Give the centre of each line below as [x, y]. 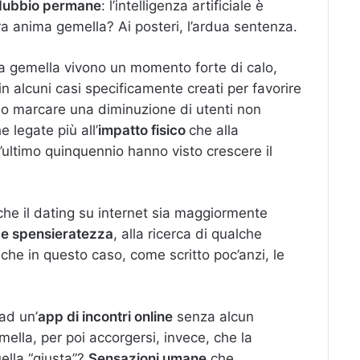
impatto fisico [143, 130]
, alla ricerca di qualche [188, 234]
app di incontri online [105, 317]
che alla [214, 130]
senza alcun [213, 317]
